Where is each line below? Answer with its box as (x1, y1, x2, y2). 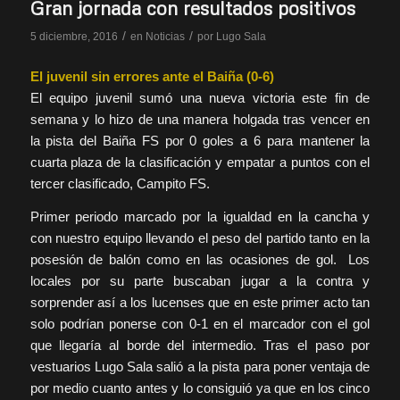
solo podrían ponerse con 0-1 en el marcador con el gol (29, 315, 371, 331)
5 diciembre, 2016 (29, 30, 118, 44)
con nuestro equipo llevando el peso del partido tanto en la (29, 229, 371, 246)
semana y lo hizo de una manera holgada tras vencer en (29, 112, 371, 128)
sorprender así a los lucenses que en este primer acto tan (29, 294, 371, 310)
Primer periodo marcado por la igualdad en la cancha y (29, 208, 371, 224)
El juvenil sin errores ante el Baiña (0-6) (29, 69, 274, 85)
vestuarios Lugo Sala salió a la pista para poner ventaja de (29, 358, 371, 374)
